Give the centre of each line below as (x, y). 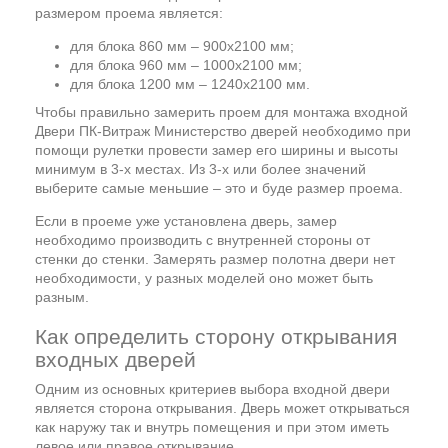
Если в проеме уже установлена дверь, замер (186, 221)
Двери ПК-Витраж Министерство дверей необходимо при (223, 131)
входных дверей (115, 359)
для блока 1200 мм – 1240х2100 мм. (190, 84)
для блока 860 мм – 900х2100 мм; (182, 46)
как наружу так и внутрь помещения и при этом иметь (212, 427)
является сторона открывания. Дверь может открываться (222, 408)
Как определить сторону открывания (216, 336)
